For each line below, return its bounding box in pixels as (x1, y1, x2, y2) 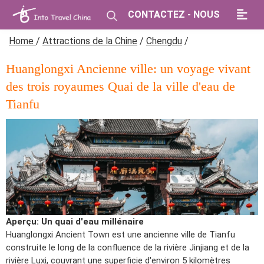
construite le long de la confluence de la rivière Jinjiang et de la (6, 242, 249, 253)
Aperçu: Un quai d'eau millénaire (6, 216, 144, 227)
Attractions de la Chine (42, 35, 137, 47)
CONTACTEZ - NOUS (128, 9, 220, 20)
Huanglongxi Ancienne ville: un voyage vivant (6, 61, 250, 76)
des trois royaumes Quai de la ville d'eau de (6, 79, 235, 94)
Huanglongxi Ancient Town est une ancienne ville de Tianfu (6, 229, 235, 240)
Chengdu (146, 35, 182, 47)
